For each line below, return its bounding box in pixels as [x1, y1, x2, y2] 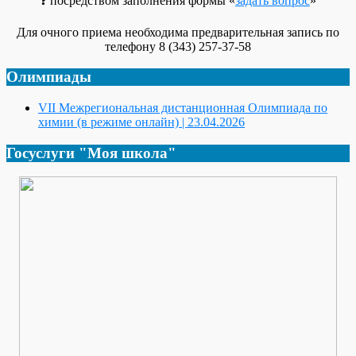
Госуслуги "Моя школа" [6, 144, 176, 161]
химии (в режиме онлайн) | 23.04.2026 [38, 114, 245, 129]
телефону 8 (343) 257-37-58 [105, 39, 251, 53]
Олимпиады [6, 68, 91, 86]
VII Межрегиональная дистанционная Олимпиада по [38, 100, 327, 114]
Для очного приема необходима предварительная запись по [17, 25, 339, 39]
